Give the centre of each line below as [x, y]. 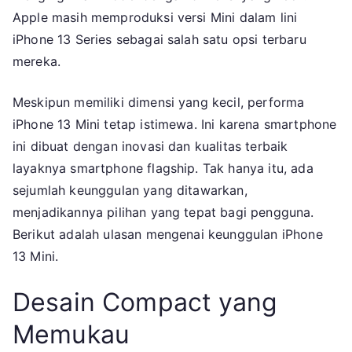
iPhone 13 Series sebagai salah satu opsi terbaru [159, 40]
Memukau [71, 335]
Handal [137, 69]
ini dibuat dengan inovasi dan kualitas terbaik [150, 147]
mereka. [37, 62]
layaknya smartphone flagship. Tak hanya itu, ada [163, 169]
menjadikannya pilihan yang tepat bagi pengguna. [163, 213]
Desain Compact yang [145, 302]
